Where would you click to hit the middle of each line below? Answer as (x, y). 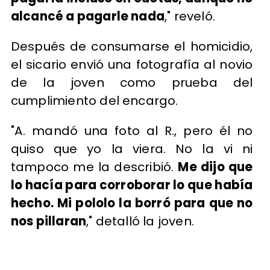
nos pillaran (49, 221)
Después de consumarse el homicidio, (132, 46)
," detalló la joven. (140, 221)
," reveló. (190, 16)
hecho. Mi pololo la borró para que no (132, 203)
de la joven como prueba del (132, 82)
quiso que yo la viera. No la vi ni (132, 149)
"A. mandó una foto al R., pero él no (132, 131)
